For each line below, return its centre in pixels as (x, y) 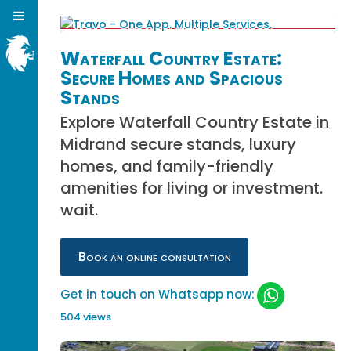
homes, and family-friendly (167, 166)
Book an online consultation (154, 257)
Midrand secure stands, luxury (179, 144)
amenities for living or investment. (192, 188)
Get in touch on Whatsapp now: (158, 295)
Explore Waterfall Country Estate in (195, 122)
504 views (86, 317)
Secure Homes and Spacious (172, 78)
